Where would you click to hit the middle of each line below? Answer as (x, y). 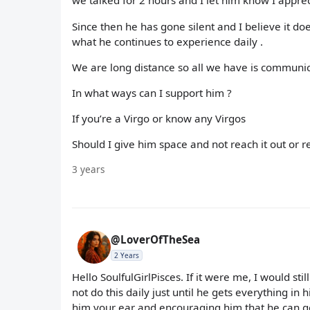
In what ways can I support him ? (152, 92)
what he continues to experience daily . (167, 41)
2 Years (127, 255)
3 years (89, 169)
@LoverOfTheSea (155, 239)
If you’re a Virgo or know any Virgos (159, 119)
